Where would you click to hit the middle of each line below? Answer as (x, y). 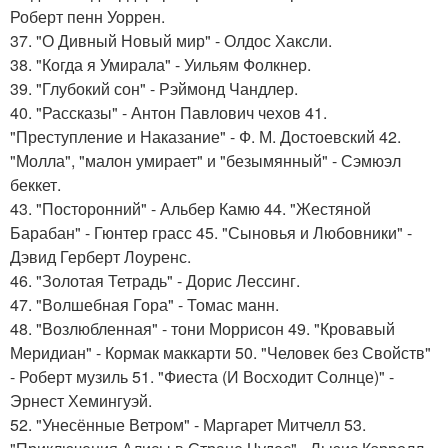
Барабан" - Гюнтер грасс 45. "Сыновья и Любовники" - (211, 232)
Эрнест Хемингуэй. (81, 400)
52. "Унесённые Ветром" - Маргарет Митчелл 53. (188, 424)
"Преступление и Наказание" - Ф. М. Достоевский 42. (205, 136)
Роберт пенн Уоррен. (87, 16)
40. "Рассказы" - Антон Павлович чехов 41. (168, 112)
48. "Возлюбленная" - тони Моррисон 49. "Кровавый (202, 328)
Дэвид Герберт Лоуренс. (100, 256)
